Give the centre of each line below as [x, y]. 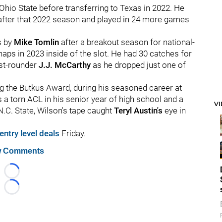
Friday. [73, 133]
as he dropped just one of [138, 65]
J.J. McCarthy [65, 65]
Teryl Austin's [138, 111]
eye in [174, 111]
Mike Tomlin [37, 42]
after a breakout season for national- [128, 42]
